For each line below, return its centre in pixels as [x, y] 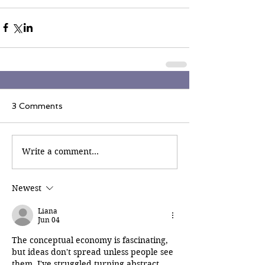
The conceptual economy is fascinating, [91, 240]
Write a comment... [60, 152]
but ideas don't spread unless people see [94, 252]
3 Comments [37, 106]
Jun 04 [49, 219]
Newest [27, 188]
